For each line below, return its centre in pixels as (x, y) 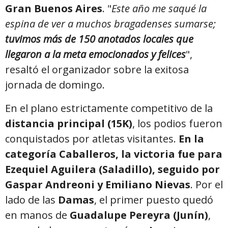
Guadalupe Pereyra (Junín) (139, 215)
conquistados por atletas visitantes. (92, 138)
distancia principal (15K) (69, 123)
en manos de (37, 215)
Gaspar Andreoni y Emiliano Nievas (98, 184)
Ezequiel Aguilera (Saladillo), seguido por (112, 169)
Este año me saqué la (159, 8)
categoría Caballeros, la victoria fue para (114, 154)
